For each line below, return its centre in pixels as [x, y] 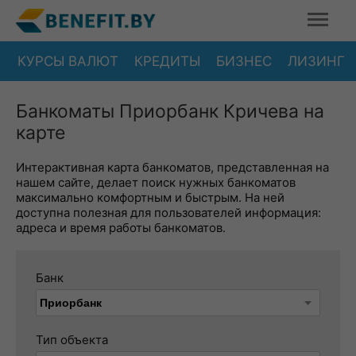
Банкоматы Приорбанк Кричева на [170, 111]
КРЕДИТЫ [167, 61]
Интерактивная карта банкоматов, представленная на [172, 167]
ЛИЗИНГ [316, 61]
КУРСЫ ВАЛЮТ [68, 61]
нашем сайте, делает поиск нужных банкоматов [156, 182]
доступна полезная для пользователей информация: [168, 213]
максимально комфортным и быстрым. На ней [150, 197]
